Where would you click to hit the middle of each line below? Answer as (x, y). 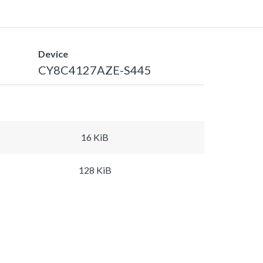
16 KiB (95, 137)
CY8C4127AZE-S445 (95, 70)
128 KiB (95, 170)
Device (53, 53)
